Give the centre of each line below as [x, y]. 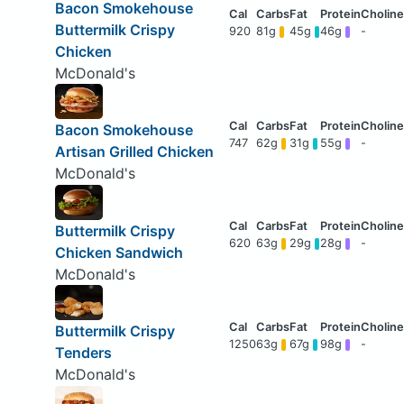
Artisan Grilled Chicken [134, 152]
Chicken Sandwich [119, 252]
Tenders [83, 353]
